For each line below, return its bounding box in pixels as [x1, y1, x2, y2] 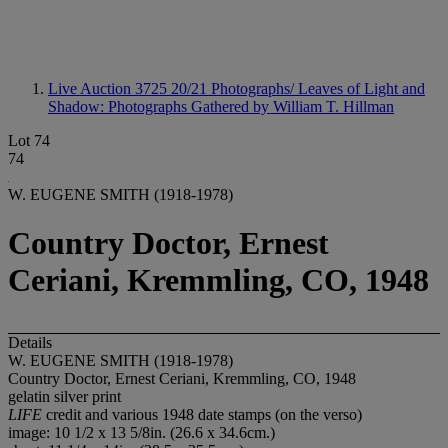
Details [8, 333, 52, 351]
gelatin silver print [8, 387, 121, 405]
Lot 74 [8, 132, 50, 149]
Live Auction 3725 [48, 80, 171, 97]
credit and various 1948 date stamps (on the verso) [46, 405, 362, 423]
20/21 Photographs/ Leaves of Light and [171, 80, 425, 97]
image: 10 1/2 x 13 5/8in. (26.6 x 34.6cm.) [8, 423, 275, 441]
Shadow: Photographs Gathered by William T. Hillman [48, 98, 394, 115]
